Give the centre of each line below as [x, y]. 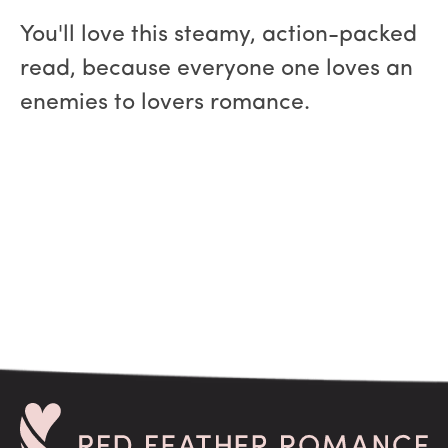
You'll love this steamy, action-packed [218, 36]
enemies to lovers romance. [165, 104]
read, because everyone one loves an [216, 70]
